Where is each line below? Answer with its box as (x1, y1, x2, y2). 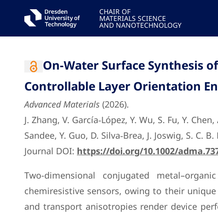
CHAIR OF (99, 7, 130, 16)
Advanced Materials (24, 98, 100, 110)
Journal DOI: (24, 145, 77, 157)
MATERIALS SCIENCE (99, 14, 166, 23)
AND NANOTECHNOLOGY (99, 20, 182, 30)
